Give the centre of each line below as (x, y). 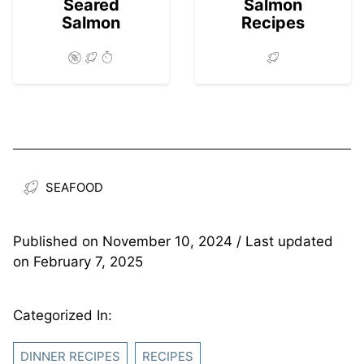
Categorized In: (63, 315)
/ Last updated (283, 241)
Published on (58, 241)
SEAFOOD (74, 187)
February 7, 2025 (88, 261)
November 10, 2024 (167, 241)
